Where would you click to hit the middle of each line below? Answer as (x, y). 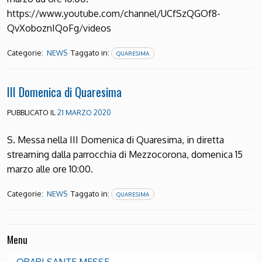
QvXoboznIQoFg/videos (61, 28)
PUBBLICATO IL (32, 113)
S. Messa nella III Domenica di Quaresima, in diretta (116, 140)
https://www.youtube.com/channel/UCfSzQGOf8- (114, 14)
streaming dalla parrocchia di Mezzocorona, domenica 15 (125, 155)
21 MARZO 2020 (84, 113)
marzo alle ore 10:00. (55, 169)
